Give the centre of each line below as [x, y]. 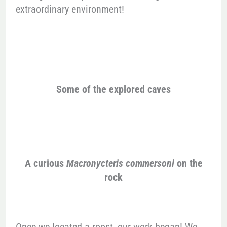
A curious [45, 163]
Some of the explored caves [113, 89]
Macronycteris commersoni [120, 163]
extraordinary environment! [70, 9]
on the [188, 163]
